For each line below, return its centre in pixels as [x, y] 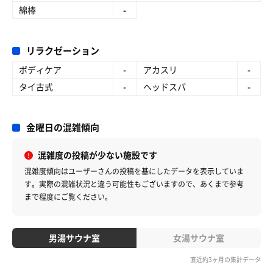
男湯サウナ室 [74, 238]
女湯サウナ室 [199, 238]
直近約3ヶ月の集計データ [225, 259]
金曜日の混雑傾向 [63, 127]
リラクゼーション [63, 51]
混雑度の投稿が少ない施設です [97, 155]
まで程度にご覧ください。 [68, 197]
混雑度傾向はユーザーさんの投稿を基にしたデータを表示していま [134, 171]
